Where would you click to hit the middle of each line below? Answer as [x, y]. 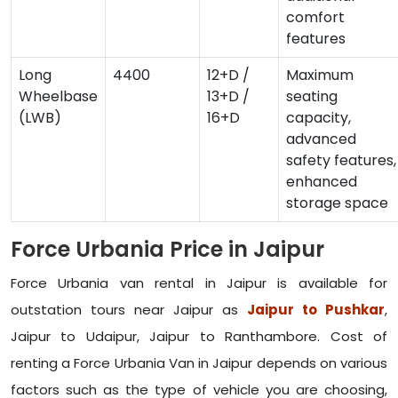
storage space [337, 203]
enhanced [322, 182]
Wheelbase [58, 97]
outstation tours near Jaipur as [129, 310]
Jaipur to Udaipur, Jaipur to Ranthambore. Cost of [199, 337]
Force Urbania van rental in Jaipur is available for [199, 283]
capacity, [318, 118]
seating [312, 97]
